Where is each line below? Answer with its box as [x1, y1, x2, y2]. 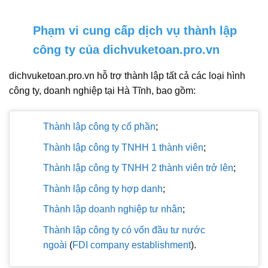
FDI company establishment [72, 239, 191, 250]
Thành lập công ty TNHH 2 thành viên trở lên [42, 163, 233, 173]
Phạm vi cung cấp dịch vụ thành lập [33, 24, 237, 38]
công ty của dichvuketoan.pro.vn [33, 43, 220, 57]
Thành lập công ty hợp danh [42, 183, 163, 194]
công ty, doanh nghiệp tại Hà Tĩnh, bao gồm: [9, 86, 196, 96]
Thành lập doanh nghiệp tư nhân [42, 204, 182, 215]
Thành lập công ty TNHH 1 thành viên [42, 142, 203, 153]
